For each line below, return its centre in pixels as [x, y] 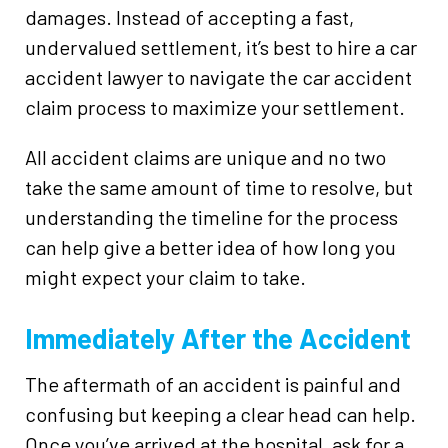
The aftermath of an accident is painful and [213, 384]
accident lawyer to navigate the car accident [218, 77]
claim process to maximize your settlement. [215, 107]
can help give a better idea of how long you [210, 247]
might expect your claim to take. [165, 277]
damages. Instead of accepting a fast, [189, 17]
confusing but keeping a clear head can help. [220, 414]
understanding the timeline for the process [211, 217]
